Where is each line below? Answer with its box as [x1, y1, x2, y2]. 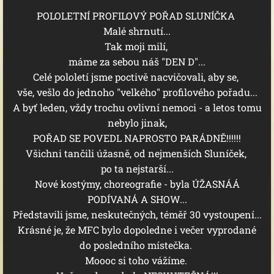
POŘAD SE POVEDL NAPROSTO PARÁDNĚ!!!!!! [33, 131, 241, 144]
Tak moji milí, [104, 40, 170, 53]
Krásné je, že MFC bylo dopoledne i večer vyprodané [18, 223, 256, 236]
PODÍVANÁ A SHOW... [87, 193, 187, 206]
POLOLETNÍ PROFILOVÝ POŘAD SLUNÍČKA [37, 9, 237, 22]
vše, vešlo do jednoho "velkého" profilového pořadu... [17, 86, 257, 98]
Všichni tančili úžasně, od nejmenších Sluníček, [25, 147, 249, 160]
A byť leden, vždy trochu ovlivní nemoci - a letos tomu [12, 101, 262, 114]
